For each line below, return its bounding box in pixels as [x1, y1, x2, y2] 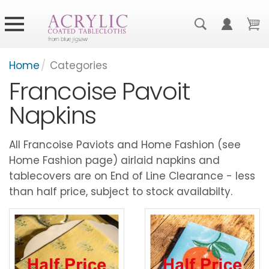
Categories [50, 58, 107, 73]
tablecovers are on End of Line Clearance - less [9, 169, 255, 183]
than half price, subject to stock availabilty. [9, 184, 232, 199]
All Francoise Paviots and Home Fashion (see [9, 138, 241, 152]
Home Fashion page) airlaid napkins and [9, 153, 220, 168]
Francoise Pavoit [9, 74, 189, 108]
